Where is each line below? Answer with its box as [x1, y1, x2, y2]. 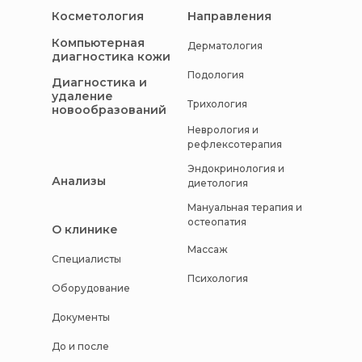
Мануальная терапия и [187, 201, 302, 214]
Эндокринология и [187, 162, 284, 175]
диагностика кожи [52, 49, 170, 65]
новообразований [52, 102, 166, 117]
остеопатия [187, 216, 246, 229]
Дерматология [187, 39, 263, 52]
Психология [187, 271, 248, 284]
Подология [187, 68, 244, 81]
